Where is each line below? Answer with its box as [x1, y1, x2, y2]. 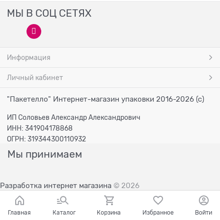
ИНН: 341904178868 [7, 124, 73, 132]
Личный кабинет [7, 74, 63, 82]
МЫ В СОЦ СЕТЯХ [7, 7, 91, 19]
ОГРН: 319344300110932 [7, 135, 86, 143]
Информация [7, 54, 51, 61]
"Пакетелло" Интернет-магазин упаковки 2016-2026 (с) [7, 95, 204, 103]
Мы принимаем [7, 148, 82, 160]
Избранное [142, 209, 174, 216]
